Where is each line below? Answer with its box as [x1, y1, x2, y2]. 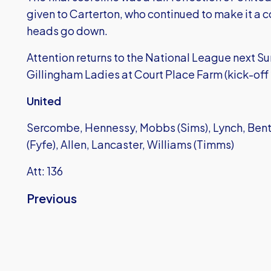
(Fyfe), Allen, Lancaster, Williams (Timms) [27, 137, 234, 151]
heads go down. [27, 24, 108, 38]
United [27, 94, 61, 108]
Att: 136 [27, 164, 63, 178]
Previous [27, 191, 77, 206]
